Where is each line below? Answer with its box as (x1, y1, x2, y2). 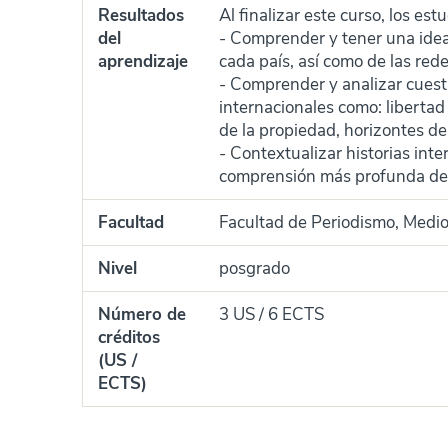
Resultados (98, 4, 184, 27)
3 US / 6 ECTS (219, 303, 324, 326)
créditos (98, 326, 160, 349)
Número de (98, 303, 186, 326)
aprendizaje (98, 50, 188, 73)
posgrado (219, 257, 290, 280)
